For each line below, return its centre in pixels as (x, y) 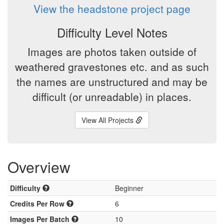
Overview (39, 167)
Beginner (129, 188)
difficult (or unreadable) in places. (112, 96)
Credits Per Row (38, 203)
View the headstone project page (112, 8)
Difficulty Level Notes (112, 32)
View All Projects (108, 120)
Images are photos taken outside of (112, 51)
